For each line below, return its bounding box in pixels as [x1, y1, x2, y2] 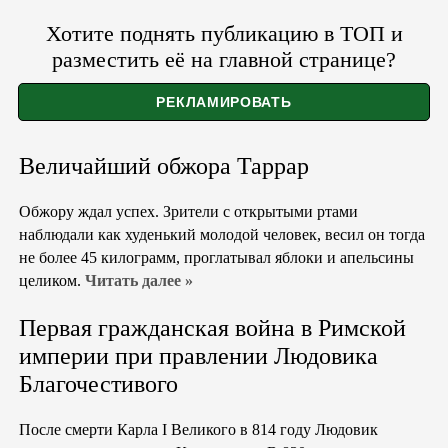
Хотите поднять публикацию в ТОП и [45, 20, 403, 46]
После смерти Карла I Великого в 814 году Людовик [19, 420, 378, 438]
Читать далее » [85, 271, 193, 289]
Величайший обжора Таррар [19, 152, 309, 179]
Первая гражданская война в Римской [19, 314, 406, 341]
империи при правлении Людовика [19, 342, 378, 369]
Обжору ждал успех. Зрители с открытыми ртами [19, 202, 358, 220]
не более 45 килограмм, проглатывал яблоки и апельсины [19, 248, 414, 266]
